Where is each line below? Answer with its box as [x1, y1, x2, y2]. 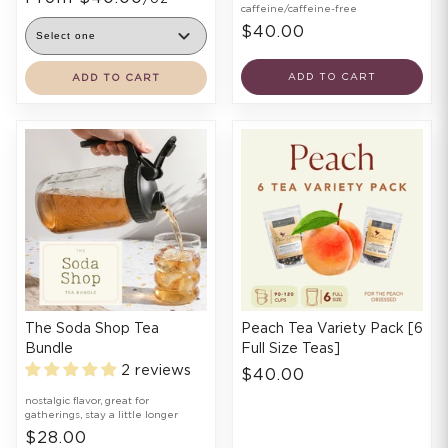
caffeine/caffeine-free [241, 4, 357, 15]
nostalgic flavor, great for [25, 396, 149, 407]
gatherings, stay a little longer [25, 410, 178, 421]
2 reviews [121, 363, 191, 379]
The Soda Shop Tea [25, 322, 159, 337]
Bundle [25, 342, 73, 357]
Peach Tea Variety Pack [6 [241, 322, 423, 337]
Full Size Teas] [241, 342, 340, 357]
